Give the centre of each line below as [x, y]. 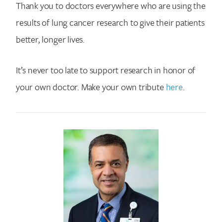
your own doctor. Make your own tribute [91, 87]
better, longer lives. [50, 39]
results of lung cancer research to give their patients [110, 22]
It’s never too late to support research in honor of [106, 70]
